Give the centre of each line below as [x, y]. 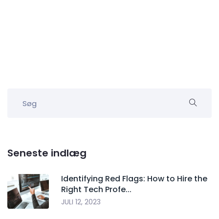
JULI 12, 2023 [81, 202]
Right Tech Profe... [96, 190]
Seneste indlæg [47, 153]
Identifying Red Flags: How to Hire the [134, 179]
